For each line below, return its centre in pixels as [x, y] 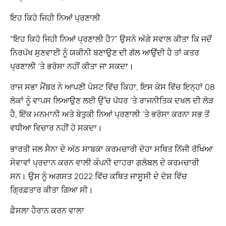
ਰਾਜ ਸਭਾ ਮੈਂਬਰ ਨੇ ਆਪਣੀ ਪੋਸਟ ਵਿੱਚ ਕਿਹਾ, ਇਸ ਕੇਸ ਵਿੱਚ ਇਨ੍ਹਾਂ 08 [112, 87]
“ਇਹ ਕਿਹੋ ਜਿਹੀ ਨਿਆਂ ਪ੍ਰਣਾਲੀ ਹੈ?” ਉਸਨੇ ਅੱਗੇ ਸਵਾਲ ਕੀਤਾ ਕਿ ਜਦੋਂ [111, 39]
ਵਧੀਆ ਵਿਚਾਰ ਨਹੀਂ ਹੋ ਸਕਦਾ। [56, 128]
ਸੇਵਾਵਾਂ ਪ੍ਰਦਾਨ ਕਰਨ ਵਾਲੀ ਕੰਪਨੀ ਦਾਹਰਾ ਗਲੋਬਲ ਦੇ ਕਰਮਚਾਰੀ [105, 162]
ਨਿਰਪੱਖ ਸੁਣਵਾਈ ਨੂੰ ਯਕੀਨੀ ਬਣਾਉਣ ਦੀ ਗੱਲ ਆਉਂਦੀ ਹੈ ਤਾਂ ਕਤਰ [105, 52]
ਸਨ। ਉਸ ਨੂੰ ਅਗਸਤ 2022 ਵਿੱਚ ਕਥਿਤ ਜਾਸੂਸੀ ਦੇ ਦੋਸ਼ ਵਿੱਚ [99, 176]
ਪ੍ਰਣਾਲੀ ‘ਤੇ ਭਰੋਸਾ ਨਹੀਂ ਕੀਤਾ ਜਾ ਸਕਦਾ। [72, 66]
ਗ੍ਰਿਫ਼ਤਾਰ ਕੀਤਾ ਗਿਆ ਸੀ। [52, 190]
